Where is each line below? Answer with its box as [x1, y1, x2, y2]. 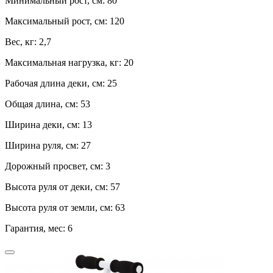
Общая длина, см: [5, 99, 80, 110]
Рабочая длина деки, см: [5, 78, 107, 89]
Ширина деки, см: [5, 119, 82, 130]
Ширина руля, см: [5, 140, 81, 151]
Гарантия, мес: [5, 223, 68, 234]
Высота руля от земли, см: [5, 202, 115, 213]
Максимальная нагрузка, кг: [5, 57, 124, 68]
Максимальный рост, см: [5, 16, 110, 27]
